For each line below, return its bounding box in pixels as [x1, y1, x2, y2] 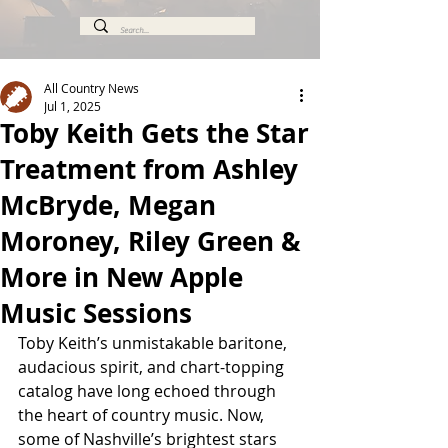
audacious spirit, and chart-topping [18, 356, 288, 378]
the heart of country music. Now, [18, 404, 268, 426]
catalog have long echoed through [18, 380, 280, 402]
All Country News [44, 80, 139, 96]
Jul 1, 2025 [44, 98, 101, 114]
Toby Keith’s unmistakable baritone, [18, 332, 291, 354]
